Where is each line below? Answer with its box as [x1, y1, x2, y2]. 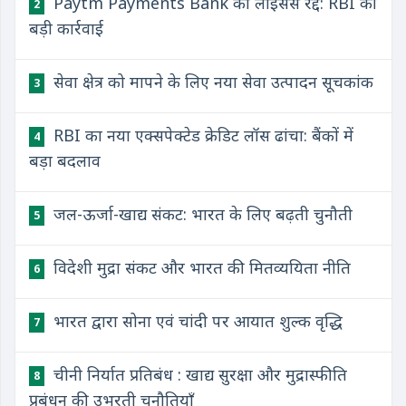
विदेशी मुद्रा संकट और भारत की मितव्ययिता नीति [49, 256, 351, 278]
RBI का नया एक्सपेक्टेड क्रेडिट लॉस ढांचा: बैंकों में [49, 124, 353, 146]
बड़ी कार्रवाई [29, 17, 103, 39]
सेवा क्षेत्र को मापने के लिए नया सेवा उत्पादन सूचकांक [49, 71, 373, 92]
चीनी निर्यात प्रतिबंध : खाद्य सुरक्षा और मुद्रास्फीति [49, 363, 347, 385]
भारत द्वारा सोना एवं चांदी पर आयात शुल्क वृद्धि [49, 310, 343, 332]
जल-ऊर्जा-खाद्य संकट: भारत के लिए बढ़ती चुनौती [49, 203, 353, 225]
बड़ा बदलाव [29, 150, 101, 171]
